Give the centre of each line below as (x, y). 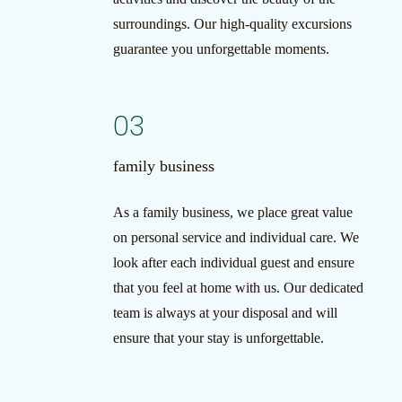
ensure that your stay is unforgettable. (218, 338)
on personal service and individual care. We (236, 237)
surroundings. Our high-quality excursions (232, 24)
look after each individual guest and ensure (233, 262)
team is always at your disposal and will (225, 313)
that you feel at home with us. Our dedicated (238, 288)
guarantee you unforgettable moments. (221, 49)
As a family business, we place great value (232, 212)
